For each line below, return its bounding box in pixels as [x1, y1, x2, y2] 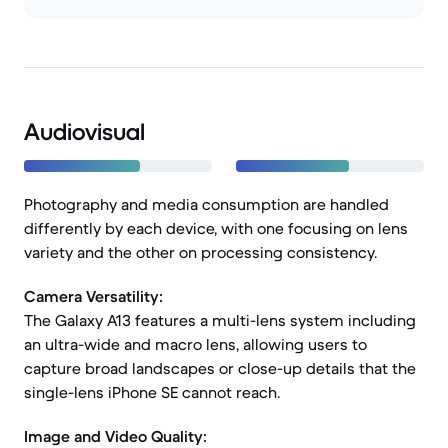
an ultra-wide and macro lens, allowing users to [24, 334, 367, 354]
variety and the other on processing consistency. [24, 242, 377, 262]
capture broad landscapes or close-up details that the [24, 358, 416, 378]
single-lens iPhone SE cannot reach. [24, 382, 280, 402]
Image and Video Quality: [24, 426, 207, 446]
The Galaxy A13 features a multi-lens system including [24, 310, 416, 330]
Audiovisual [24, 117, 145, 147]
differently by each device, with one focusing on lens [24, 218, 408, 238]
